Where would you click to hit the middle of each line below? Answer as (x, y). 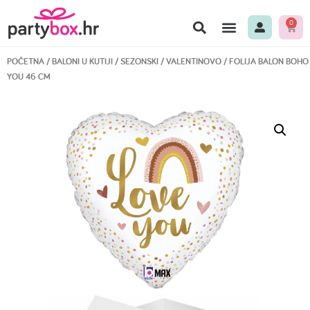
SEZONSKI (139, 61)
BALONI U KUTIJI (82, 61)
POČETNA (26, 61)
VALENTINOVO (194, 61)
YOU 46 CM (29, 76)
